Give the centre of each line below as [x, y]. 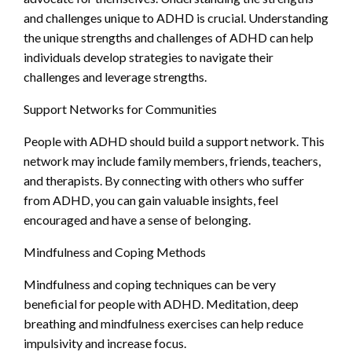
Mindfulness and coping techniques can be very [150, 284]
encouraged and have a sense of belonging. [137, 220]
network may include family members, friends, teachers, [172, 161]
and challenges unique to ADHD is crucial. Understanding [176, 18]
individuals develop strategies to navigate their [148, 57]
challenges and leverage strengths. [115, 77]
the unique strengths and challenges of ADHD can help [169, 38]
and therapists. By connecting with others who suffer [164, 181]
